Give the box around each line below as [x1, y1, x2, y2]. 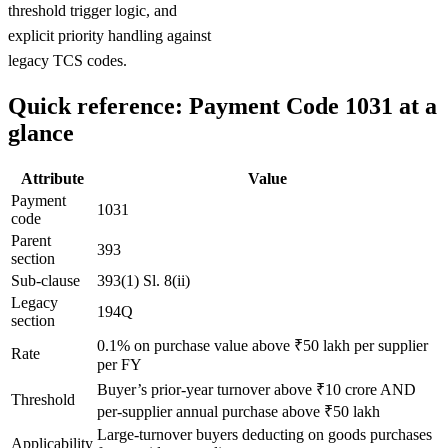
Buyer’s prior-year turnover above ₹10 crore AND [97, 380, 416, 398]
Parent [11, 231, 51, 249]
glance [8, 119, 74, 146]
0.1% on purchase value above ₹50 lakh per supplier [97, 336, 428, 354]
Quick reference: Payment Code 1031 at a [8, 92, 437, 119]
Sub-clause [11, 271, 80, 289]
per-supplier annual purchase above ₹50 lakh [97, 402, 380, 420]
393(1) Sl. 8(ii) [97, 271, 190, 289]
